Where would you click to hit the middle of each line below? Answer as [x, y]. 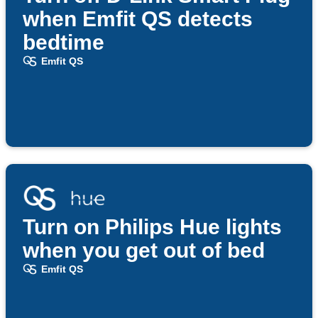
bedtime [64, 43]
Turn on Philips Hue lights [152, 227]
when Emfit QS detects [138, 19]
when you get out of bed [144, 251]
